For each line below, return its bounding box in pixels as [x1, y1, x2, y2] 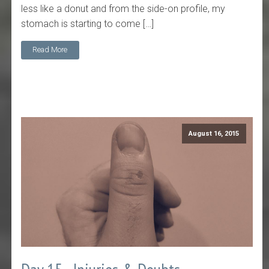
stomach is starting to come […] [21, 17, 154, 29]
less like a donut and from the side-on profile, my [21, 2, 226, 14]
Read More [32, 45, 68, 55]
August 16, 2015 [189, 129, 240, 138]
